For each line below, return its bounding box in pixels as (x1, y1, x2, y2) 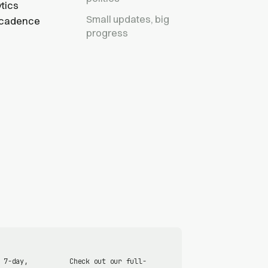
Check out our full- (69, 256, 147, 266)
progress (86, 26, 128, 39)
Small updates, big (86, 13, 169, 25)
